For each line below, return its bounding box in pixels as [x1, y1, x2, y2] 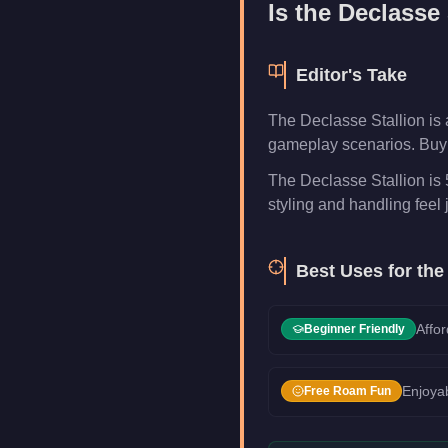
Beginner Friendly [304, 322, 405, 336]
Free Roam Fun [304, 384, 391, 398]
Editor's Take [296, 65, 407, 85]
